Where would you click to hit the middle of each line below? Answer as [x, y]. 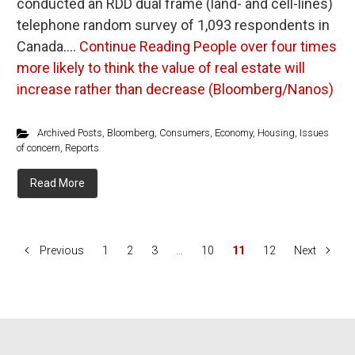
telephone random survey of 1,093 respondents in [173, 25]
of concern [38, 148]
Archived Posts [69, 133]
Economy [233, 133]
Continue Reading [135, 46]
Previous [62, 251]
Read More [57, 183]
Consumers [184, 133]
